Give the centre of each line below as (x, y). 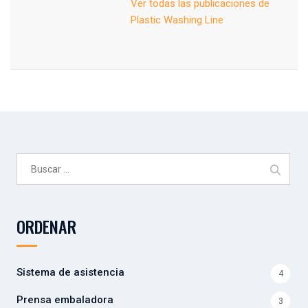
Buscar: (34, 161)
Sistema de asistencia (70, 272)
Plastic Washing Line (177, 20)
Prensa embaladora (65, 299)
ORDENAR (46, 226)
